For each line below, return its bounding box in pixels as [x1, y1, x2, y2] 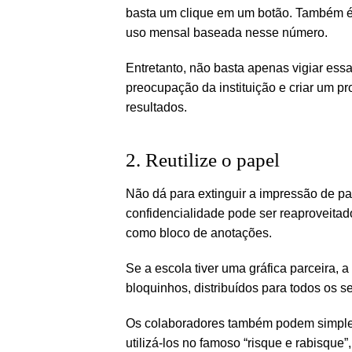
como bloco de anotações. [126, 225, 272, 240]
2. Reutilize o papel [126, 148, 280, 170]
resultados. [126, 100, 187, 114]
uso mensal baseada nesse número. [126, 25, 328, 39]
